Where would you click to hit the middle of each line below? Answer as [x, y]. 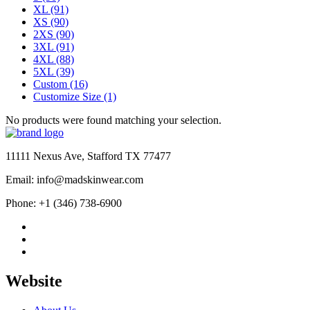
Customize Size [67, 96]
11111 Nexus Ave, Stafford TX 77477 [88, 156]
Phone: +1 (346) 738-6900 [64, 203]
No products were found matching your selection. [113, 120]
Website [34, 281]
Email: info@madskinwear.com [74, 179]
